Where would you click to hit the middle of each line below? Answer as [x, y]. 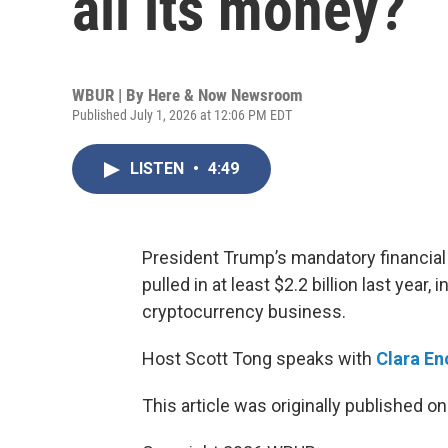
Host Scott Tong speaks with [259, 358]
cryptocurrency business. [244, 311]
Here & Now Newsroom [225, 95]
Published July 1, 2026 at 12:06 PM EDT [182, 115]
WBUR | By [110, 95]
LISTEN [159, 168]
